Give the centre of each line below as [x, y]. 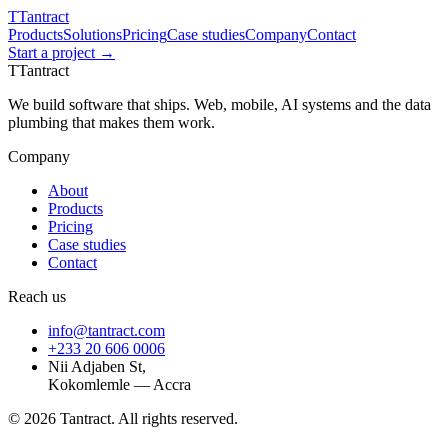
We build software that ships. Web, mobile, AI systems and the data [219, 104]
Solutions [92, 34]
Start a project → [61, 52]
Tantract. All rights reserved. [147, 418]
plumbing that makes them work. [111, 122]
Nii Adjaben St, [97, 366]
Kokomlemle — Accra [119, 384]
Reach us [37, 296]
